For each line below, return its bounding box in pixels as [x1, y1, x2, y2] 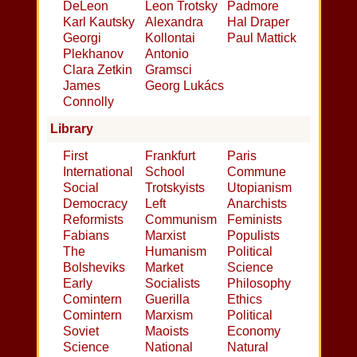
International [63, 164, 133, 178]
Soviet [63, 324, 99, 338]
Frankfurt [145, 148, 195, 163]
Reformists [63, 212, 124, 226]
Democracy [63, 196, 127, 210]
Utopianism [227, 180, 292, 194]
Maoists [145, 324, 189, 338]
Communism [145, 212, 217, 226]
